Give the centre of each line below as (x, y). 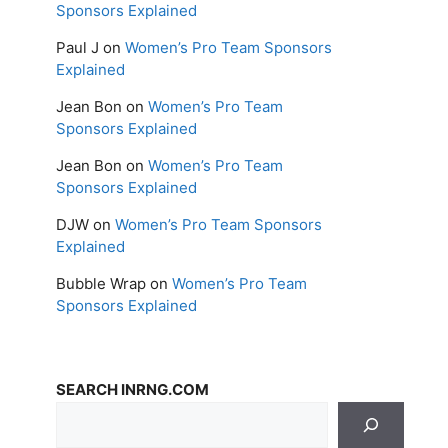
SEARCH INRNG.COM (132, 389)
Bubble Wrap (101, 283)
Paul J (77, 47)
